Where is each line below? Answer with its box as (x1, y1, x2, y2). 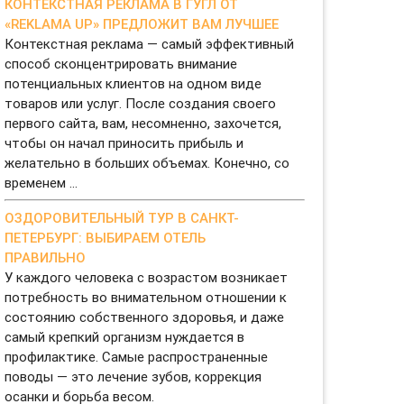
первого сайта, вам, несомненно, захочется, (5, 114, 282, 132)
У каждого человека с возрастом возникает (5, 268, 289, 286)
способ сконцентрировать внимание (5, 54, 238, 72)
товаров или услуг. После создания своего (5, 94, 277, 112)
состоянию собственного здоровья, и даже (5, 308, 285, 326)
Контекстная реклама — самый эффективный (5, 34, 295, 52)
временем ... (5, 173, 78, 191)
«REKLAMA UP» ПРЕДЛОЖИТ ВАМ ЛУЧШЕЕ (5, 14, 280, 32)
